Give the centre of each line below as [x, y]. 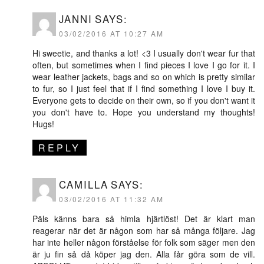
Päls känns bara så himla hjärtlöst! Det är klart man [144, 218]
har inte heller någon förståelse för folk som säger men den [144, 242]
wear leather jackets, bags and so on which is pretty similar [144, 76]
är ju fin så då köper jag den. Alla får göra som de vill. [144, 254]
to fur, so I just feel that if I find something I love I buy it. [144, 88]
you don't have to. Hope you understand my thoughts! [144, 112]
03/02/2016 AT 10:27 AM [111, 33]
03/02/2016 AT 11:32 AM [111, 199]
